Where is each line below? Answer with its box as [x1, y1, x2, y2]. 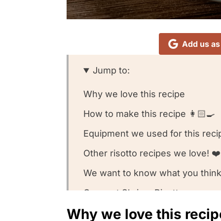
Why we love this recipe [83, 89, 185, 100]
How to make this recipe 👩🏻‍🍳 [83, 109, 215, 119]
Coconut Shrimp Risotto [83, 187, 184, 198]
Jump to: [93, 65, 130, 76]
